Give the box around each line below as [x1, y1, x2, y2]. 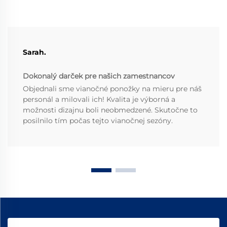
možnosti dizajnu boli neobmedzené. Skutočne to [23, 105, 198, 115]
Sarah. [23, 48, 46, 57]
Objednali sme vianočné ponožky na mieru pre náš [23, 84, 202, 94]
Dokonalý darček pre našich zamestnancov [23, 71, 175, 81]
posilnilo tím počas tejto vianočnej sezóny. [23, 116, 173, 126]
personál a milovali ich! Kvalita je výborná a [23, 95, 175, 104]
